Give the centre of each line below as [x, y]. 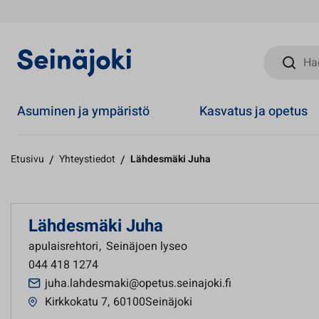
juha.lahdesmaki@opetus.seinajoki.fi [138, 283]
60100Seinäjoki [153, 302]
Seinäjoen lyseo [147, 246]
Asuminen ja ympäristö [83, 111]
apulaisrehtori [65, 246]
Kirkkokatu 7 [76, 302]
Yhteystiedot [87, 159]
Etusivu [27, 159]
